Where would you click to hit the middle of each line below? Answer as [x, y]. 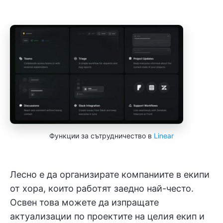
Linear [164, 135]
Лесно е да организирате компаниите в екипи [110, 174]
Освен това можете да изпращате [84, 202]
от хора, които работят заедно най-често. [102, 188]
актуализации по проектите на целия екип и [107, 216]
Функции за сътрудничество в [102, 135]
